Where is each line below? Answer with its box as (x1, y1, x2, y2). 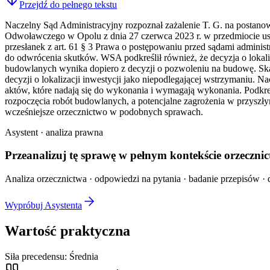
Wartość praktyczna (5, 223, 130, 239)
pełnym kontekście (130, 149, 221, 162)
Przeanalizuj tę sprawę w (5, 149, 127, 162)
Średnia (69, 251, 98, 262)
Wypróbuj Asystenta (5, 200, 82, 211)
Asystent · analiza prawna (5, 127, 103, 137)
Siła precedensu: (5, 251, 69, 262)
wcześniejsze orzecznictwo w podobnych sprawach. (5, 106, 203, 117)
